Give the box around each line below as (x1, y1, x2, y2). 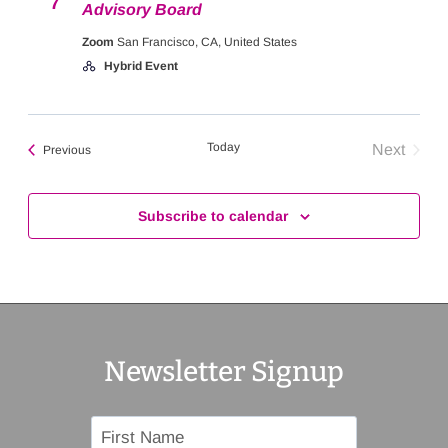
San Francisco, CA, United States (117, 35, 298, 49)
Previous (43, 143, 92, 157)
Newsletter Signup (104, 355, 344, 388)
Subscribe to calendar (138, 208, 288, 224)
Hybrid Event (104, 59, 178, 73)
